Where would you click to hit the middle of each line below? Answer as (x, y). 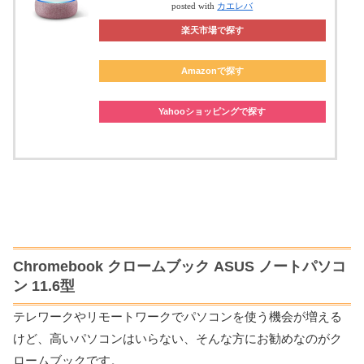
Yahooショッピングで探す (212, 112)
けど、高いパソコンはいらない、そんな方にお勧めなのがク (178, 338)
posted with (195, 6)
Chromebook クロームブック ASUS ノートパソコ (180, 266)
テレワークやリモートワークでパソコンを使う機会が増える (178, 316)
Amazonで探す (212, 71)
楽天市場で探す (212, 30)
